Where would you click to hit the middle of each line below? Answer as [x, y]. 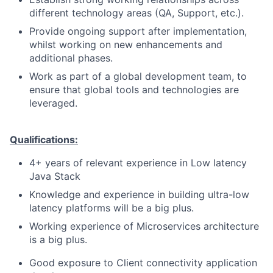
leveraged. [53, 103]
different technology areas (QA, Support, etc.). [136, 13]
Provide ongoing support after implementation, [138, 31]
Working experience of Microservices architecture [144, 226]
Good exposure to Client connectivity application [143, 263]
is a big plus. [58, 239]
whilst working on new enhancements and [126, 44]
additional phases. [71, 58]
